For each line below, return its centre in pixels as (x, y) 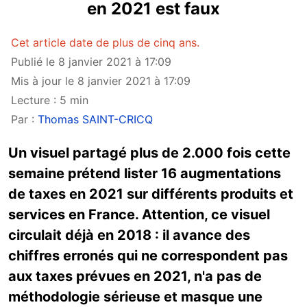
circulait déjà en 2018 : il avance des (129, 235)
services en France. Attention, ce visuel (139, 214)
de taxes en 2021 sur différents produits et (151, 194)
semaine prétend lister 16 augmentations (145, 173)
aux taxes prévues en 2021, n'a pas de (135, 276)
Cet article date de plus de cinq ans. (105, 42)
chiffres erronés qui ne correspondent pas (148, 256)
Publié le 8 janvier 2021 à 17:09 (91, 62)
